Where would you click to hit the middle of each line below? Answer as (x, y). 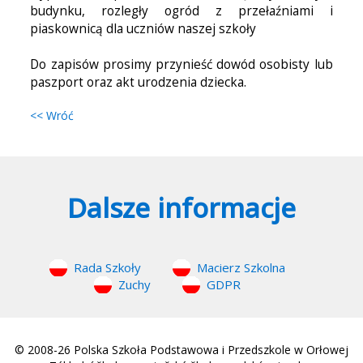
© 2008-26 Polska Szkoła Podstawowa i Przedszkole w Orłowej (181, 350)
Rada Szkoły (107, 267)
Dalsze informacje (181, 208)
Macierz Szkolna (241, 267)
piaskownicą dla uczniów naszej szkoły (143, 29)
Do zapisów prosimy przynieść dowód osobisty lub (181, 64)
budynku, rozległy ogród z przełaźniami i (181, 11)
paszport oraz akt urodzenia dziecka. (139, 82)
